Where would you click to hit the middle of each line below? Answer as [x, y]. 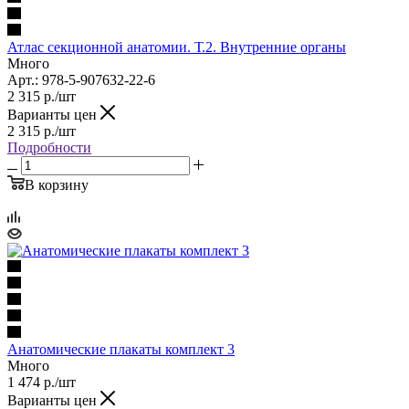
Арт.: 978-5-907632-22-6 [81, 79]
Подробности [49, 147]
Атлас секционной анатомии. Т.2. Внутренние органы [177, 47]
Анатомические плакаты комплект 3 [121, 349]
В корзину [57, 184]
